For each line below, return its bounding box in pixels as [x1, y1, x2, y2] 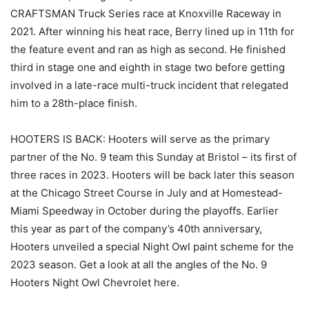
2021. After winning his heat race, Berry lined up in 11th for [10, 25, 295, 39]
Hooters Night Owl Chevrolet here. [10, 276, 179, 290]
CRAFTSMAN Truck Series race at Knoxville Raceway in [10, 7, 281, 21]
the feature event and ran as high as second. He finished [10, 43, 286, 57]
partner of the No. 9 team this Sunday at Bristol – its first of [10, 150, 297, 164]
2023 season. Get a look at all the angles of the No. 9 [10, 258, 267, 272]
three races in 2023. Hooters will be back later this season [10, 168, 295, 182]
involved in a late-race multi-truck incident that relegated [10, 79, 288, 92]
